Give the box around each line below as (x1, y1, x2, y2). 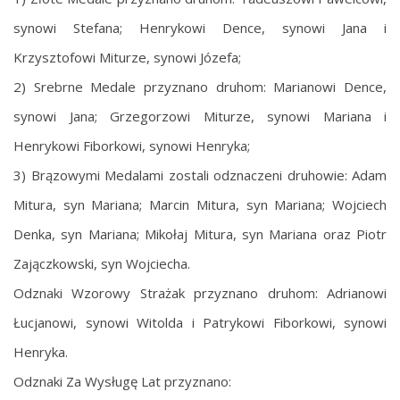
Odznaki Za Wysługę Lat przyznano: (13, 371, 231, 390)
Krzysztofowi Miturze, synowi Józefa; (13, 47, 241, 66)
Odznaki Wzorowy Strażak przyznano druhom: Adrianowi (13, 283, 387, 302)
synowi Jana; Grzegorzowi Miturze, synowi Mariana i (13, 106, 387, 125)
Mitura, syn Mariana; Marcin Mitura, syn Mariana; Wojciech (13, 195, 387, 213)
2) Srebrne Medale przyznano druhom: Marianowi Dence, (13, 77, 387, 96)
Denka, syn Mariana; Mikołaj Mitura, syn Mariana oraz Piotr (13, 224, 387, 243)
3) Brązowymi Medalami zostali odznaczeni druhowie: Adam (13, 165, 387, 184)
